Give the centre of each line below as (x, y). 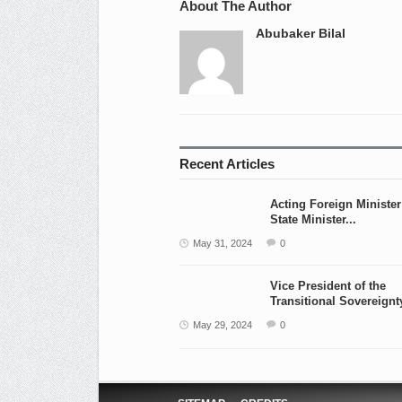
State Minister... (313, 219)
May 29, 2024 (222, 325)
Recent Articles (227, 164)
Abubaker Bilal (300, 33)
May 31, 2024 (222, 243)
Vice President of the (328, 286)
